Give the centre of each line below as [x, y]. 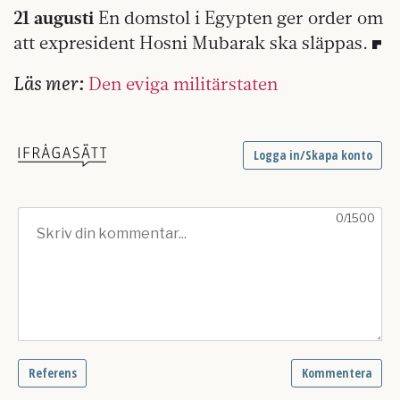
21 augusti [54, 18]
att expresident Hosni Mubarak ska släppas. [191, 43]
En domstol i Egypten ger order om [238, 18]
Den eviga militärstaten [183, 84]
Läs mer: [49, 83]
